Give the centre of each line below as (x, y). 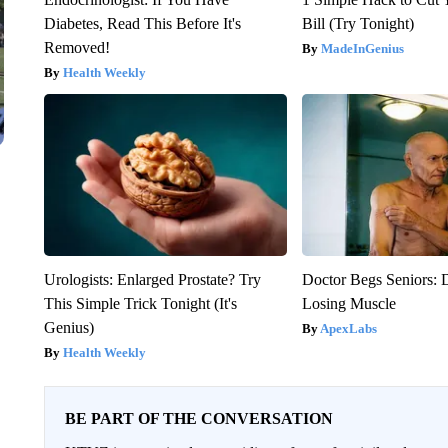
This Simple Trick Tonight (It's (140, 303)
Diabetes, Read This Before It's (142, 23)
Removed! (76, 47)
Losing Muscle (349, 303)
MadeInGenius (363, 48)
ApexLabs (349, 328)
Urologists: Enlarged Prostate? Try (152, 279)
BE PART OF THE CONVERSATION (198, 418)
